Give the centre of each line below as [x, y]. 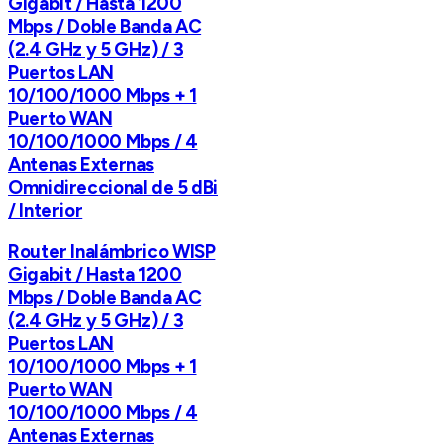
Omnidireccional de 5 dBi [113, 187]
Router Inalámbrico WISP [112, 252]
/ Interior [45, 210]
